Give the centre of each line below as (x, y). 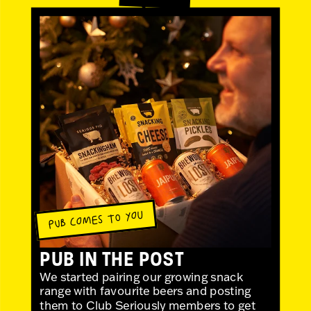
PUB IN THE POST (112, 258)
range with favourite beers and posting (145, 291)
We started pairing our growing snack (142, 277)
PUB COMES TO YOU (96, 220)
